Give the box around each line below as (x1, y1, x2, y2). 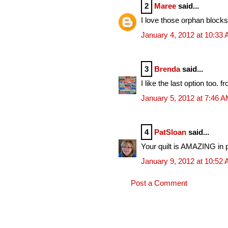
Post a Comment (131, 179, 187, 188)
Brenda (154, 64, 180, 73)
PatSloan (154, 127, 186, 136)
